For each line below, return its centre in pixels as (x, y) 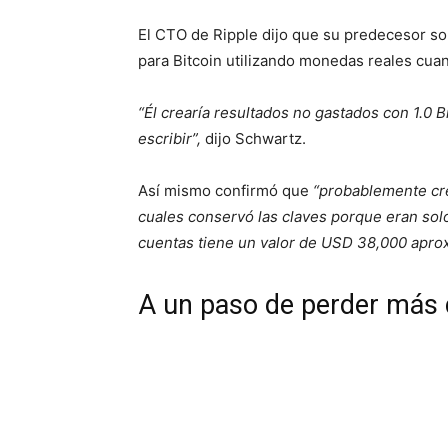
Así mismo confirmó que (225, 190)
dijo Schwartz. (253, 138)
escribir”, (169, 138)
